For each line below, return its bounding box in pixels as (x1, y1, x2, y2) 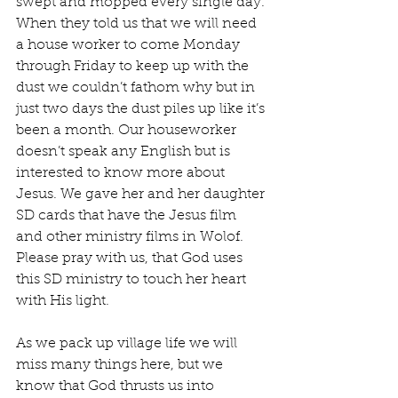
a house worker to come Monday (16, 38, 243, 53)
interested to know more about (16, 166, 228, 181)
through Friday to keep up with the (16, 60, 252, 75)
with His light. (16, 294, 109, 309)
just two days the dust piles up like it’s (16, 102, 268, 117)
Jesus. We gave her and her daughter (16, 187, 268, 203)
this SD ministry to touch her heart (16, 273, 250, 288)
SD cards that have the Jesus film (16, 209, 240, 224)
